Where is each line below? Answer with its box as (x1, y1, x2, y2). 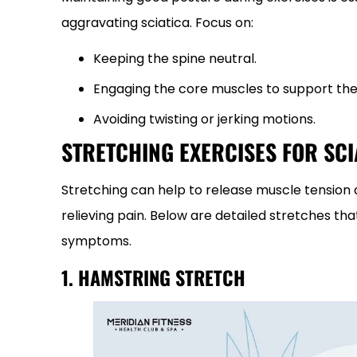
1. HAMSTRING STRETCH (61, 263, 245, 292)
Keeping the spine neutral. (93, 49, 257, 68)
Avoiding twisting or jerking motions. (93, 110, 316, 128)
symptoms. (61, 232, 131, 250)
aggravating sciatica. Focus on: (61, 14, 253, 32)
